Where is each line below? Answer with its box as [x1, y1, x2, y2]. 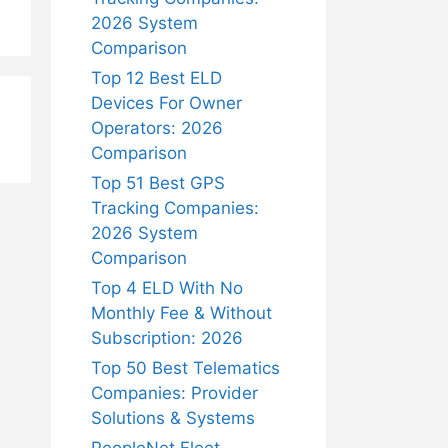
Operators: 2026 [91, 118, 223, 138]
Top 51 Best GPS [91, 173, 225, 193]
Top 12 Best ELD [91, 68, 222, 88]
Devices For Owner [91, 93, 242, 113]
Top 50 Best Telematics [91, 358, 280, 378]
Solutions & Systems [91, 408, 255, 428]
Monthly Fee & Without [91, 303, 272, 323]
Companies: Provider [91, 383, 258, 403]
